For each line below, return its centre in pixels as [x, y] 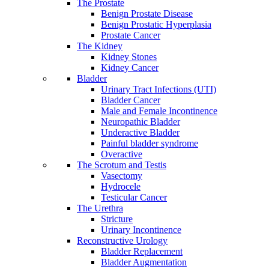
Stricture [117, 219]
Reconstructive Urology [122, 240]
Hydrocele [121, 186]
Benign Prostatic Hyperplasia [156, 24]
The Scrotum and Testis [122, 165]
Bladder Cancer [131, 100]
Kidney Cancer [130, 68]
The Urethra [100, 208]
